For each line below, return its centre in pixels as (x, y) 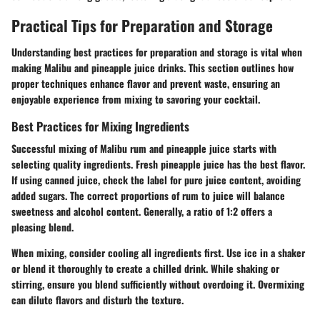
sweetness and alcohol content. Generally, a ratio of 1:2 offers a (142, 211)
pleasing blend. (42, 227)
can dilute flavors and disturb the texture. (97, 300)
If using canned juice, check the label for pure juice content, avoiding (156, 180)
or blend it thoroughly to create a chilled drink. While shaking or (145, 269)
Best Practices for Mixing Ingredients (100, 126)
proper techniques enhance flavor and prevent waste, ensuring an (146, 84)
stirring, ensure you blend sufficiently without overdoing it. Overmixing (158, 284)
